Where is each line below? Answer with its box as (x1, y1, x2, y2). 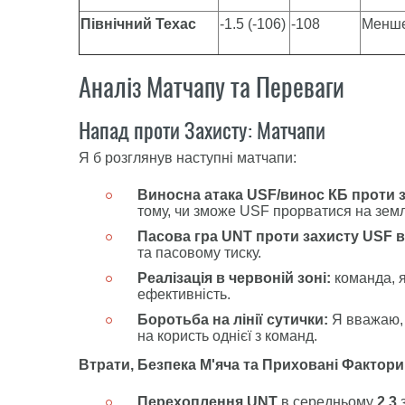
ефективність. (137, 287, 231, 302)
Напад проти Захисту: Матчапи (79, 116, 325, 145)
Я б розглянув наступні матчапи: (79, 150, 297, 165)
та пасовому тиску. (137, 245, 261, 260)
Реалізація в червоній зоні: (137, 270, 331, 286)
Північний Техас (80, 16, 196, 32)
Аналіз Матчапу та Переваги (79, 70, 344, 104)
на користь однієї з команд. (137, 328, 317, 344)
